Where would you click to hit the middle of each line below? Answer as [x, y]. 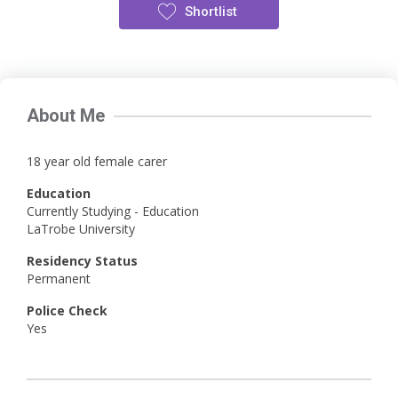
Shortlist [211, 12]
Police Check [67, 310]
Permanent [59, 279]
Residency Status [82, 261]
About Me [66, 115]
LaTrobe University [81, 229]
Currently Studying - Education [113, 211]
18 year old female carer [97, 161]
